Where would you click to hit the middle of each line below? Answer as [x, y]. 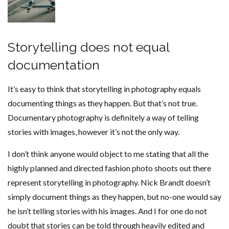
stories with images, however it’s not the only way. [94, 131]
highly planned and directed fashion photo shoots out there [109, 168]
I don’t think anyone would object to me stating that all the [108, 153]
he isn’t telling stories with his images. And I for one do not [107, 211]
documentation [54, 65]
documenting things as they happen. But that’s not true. [102, 103]
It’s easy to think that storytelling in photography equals [104, 88]
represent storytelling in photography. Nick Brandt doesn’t [109, 182]
